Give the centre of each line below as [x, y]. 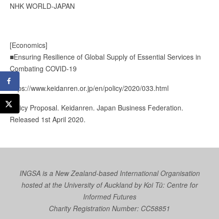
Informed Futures [109, 196]
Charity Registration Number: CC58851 [109, 208]
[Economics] [29, 45]
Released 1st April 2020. [48, 119]
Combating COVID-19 [43, 68]
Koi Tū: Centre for [171, 185]
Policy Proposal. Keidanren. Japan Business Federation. [97, 107]
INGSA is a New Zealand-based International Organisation [109, 173]
